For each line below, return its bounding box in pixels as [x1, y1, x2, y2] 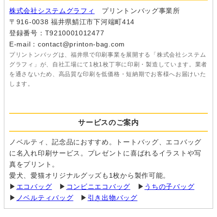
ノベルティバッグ [16, 194, 74, 202]
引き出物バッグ [87, 194, 138, 202]
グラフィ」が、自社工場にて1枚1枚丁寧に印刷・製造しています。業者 [9, 61, 208, 68]
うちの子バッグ [144, 183, 195, 191]
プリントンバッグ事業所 [94, 7, 180, 15]
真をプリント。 [9, 160, 59, 169]
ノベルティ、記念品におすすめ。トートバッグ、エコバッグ [9, 138, 201, 146]
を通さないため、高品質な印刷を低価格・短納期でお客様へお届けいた [9, 71, 206, 78]
